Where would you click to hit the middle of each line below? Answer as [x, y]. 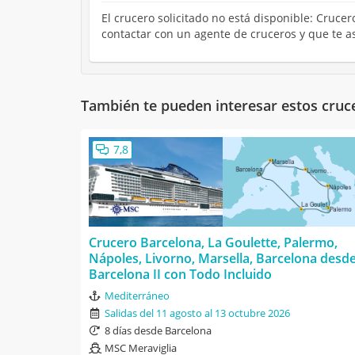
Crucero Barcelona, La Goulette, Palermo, [213, 243]
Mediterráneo [137, 296]
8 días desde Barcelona [158, 331]
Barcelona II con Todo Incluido [180, 275]
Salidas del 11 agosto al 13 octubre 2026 [197, 313]
